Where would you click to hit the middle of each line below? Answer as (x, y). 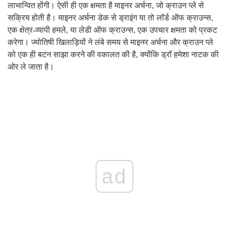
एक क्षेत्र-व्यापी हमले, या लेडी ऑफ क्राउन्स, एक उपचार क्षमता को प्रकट (112, 30)
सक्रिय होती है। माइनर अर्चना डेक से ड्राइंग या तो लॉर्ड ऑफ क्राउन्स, (110, 18)
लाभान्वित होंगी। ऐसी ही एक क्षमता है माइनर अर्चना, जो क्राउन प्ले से (106, 6)
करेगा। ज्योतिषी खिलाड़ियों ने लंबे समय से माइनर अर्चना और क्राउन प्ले (110, 42)
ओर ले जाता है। (31, 67)
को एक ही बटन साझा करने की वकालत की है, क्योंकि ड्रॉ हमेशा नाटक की (113, 55)
